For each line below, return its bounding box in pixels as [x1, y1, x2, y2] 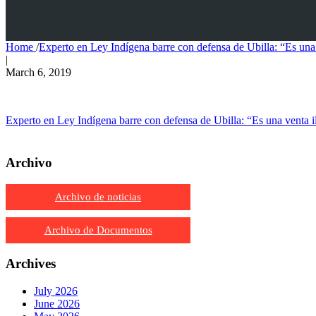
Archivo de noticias [55, 190, 141, 202]
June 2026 [34, 298, 80, 310]
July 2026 [34, 285, 78, 298]
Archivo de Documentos [44, 224, 152, 236]
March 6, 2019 [6, 66, 71, 78]
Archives [6, 256, 56, 272]
